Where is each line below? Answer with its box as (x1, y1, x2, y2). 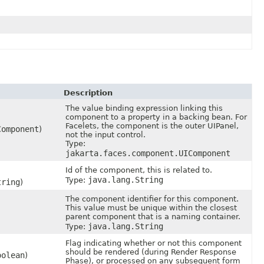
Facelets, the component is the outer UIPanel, (65, 121, 239, 130)
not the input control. (65, 130, 146, 139)
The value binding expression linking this (65, 103, 223, 113)
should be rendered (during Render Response (65, 247, 236, 256)
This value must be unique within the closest (65, 203, 237, 212)
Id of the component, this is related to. (65, 165, 212, 174)
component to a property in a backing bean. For (65, 112, 247, 121)
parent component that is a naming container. (65, 212, 240, 221)
